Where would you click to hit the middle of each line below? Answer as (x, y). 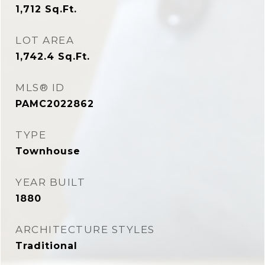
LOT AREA (45, 40)
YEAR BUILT (50, 182)
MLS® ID (40, 88)
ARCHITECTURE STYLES (85, 230)
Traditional (46, 246)
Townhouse (48, 151)
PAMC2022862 (55, 104)
